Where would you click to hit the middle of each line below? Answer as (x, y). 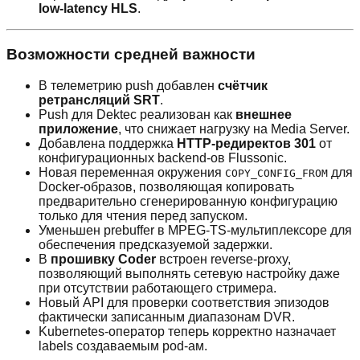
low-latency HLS (88, 9)
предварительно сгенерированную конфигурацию (188, 201)
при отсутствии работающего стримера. (157, 288)
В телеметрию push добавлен (128, 85)
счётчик (243, 85)
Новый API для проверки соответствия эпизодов (184, 302)
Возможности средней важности (131, 55)
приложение (78, 129)
